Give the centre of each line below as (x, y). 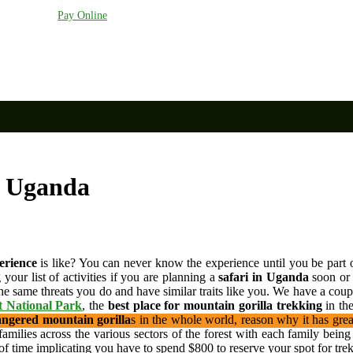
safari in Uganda (264, 277)
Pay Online (82, 15)
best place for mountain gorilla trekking (215, 305)
